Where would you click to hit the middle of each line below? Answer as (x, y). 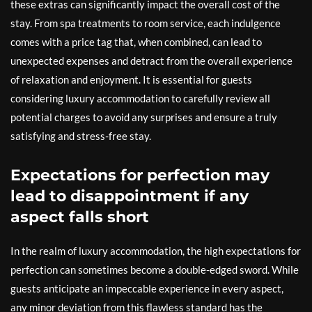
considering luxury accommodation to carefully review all (140, 98)
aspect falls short (80, 217)
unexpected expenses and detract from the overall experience (151, 61)
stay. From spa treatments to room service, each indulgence (146, 23)
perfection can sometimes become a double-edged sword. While (155, 270)
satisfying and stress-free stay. (81, 136)
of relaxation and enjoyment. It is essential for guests (131, 79)
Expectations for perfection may (140, 175)
